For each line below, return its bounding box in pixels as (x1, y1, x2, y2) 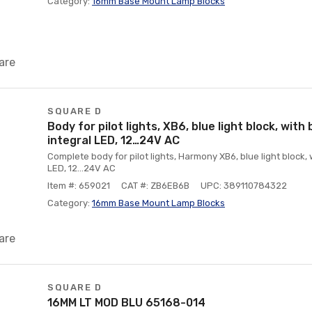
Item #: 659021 (47, 180, 110, 191)
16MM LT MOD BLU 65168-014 (47, 296, 205, 309)
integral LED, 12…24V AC (47, 134, 180, 147)
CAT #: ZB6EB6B (121, 180, 189, 191)
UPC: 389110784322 (201, 180, 287, 191)
